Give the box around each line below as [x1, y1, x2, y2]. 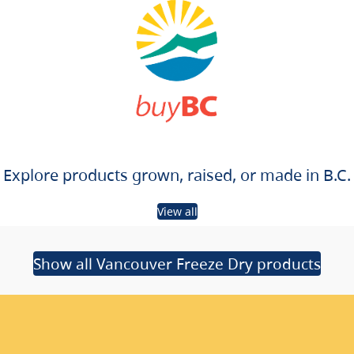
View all [156, 204, 198, 219]
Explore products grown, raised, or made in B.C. [3, 164, 351, 186]
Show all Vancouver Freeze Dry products [33, 253, 321, 274]
